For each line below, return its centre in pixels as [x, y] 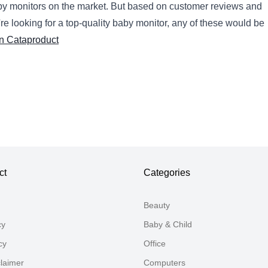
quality [96, 23]
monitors [27, 7]
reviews [226, 7]
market [90, 7]
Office [155, 244]
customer [188, 7]
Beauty [157, 205]
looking [26, 23]
